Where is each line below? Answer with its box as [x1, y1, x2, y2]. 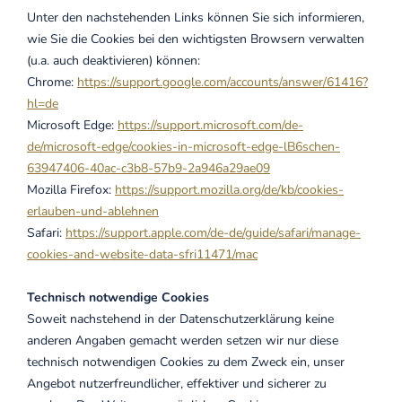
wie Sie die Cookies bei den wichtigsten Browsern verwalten [27, 31, 364, 48]
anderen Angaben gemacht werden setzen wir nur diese [27, 332, 338, 349]
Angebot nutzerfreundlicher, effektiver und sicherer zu [27, 375, 327, 392]
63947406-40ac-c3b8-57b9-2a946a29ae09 [27, 160, 270, 177]
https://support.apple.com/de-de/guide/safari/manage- [66, 224, 361, 241]
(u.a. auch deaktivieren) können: [27, 52, 200, 69]
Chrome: [27, 74, 77, 91]
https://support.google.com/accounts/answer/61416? [77, 74, 368, 91]
